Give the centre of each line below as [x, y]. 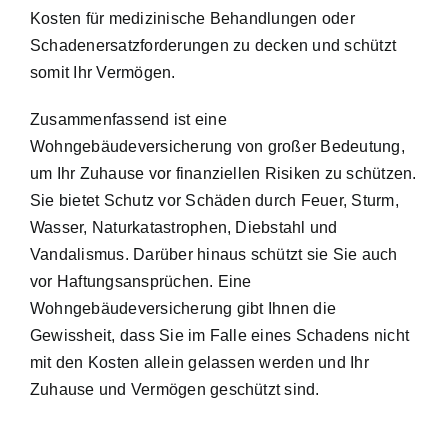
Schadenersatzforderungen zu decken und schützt [213, 45]
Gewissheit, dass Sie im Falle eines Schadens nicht [219, 335]
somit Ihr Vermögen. [103, 72]
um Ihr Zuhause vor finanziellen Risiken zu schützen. [223, 173]
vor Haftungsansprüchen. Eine [141, 281]
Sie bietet [67, 200]
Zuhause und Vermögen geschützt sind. [175, 389]
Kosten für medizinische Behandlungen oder [192, 18]
